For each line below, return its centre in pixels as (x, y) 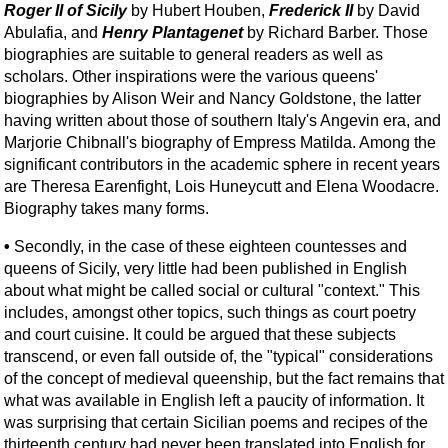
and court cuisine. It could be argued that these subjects (200, 334)
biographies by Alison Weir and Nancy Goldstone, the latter (212, 98)
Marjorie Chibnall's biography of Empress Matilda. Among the (220, 142)
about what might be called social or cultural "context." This (212, 290)
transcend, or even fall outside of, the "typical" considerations (218, 356)
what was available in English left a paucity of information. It (214, 400)
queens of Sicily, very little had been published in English (205, 268)
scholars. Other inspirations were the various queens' (191, 76)
